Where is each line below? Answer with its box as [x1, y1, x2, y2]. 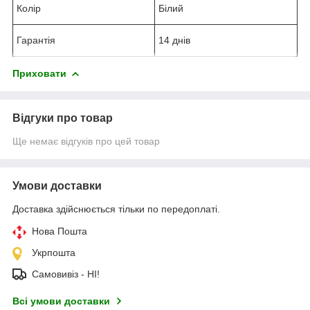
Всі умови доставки [12, 295, 110, 307]
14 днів [158, 34, 190, 46]
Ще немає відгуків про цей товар [12, 135, 160, 147]
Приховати [12, 67, 66, 79]
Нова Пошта [32, 225, 87, 237]
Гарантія [17, 34, 55, 46]
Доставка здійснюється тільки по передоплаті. [12, 203, 220, 215]
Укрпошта [32, 246, 75, 258]
